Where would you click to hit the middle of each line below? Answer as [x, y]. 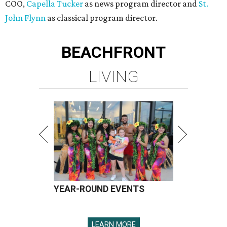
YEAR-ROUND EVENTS [99, 189]
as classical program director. [102, 18]
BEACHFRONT [113, 52]
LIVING [113, 77]
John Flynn [25, 18]
